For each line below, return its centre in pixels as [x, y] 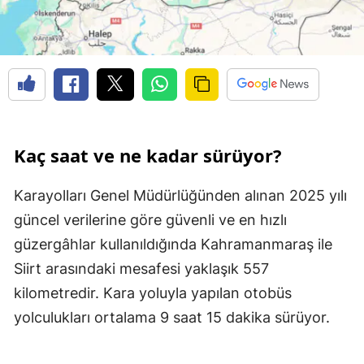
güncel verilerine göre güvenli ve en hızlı [150, 220]
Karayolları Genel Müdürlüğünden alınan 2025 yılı [180, 196]
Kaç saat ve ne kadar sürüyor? [148, 156]
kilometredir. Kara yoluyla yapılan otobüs [153, 293]
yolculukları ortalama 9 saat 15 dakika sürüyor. [172, 318]
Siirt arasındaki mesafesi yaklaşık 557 [141, 269]
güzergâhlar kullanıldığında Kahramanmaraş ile [173, 245]
